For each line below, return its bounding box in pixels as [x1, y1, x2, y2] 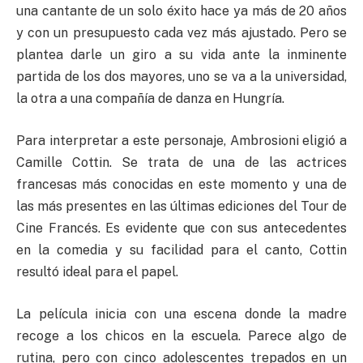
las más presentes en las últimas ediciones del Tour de [16, 198, 347, 214]
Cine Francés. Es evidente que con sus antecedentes [16, 220, 347, 236]
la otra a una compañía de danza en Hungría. [16, 91, 284, 107]
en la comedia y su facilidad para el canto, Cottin [16, 241, 347, 258]
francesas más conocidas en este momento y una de [16, 176, 347, 192]
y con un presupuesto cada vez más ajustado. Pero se [16, 25, 347, 41]
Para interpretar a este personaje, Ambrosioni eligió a [16, 132, 347, 148]
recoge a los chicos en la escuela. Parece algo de [16, 327, 347, 344]
